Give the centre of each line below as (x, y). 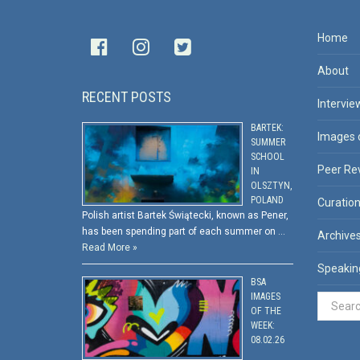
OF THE (266, 311)
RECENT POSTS (127, 96)
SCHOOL (268, 157)
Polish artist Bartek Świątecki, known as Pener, (185, 216)
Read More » (110, 248)
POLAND (267, 200)
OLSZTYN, (271, 186)
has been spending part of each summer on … (184, 232)
